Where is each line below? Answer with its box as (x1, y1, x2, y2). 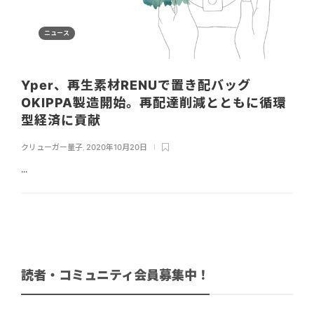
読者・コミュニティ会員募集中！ (21, 268, 210, 283)
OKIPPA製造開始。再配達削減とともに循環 (21, 95, 286, 110)
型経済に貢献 (21, 112, 104, 128)
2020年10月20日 (86, 142, 147, 152)
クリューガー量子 (21, 142, 83, 152)
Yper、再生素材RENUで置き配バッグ (21, 77, 251, 93)
